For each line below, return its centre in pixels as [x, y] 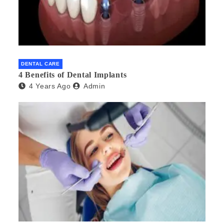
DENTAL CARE [40, 63]
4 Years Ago [50, 86]
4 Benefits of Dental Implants [73, 74]
